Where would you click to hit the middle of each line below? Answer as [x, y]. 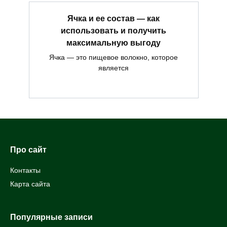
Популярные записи [51, 217]
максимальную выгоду [113, 43]
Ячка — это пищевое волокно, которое [113, 57]
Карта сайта [30, 184]
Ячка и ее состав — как [113, 18]
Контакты [25, 171]
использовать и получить [113, 30]
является [113, 68]
